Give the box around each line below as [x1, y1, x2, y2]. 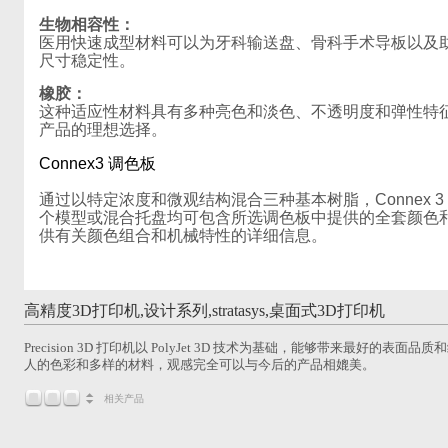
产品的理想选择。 [39, 121, 167, 138]
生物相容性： [39, 16, 135, 33]
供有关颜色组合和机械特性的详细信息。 [39, 227, 327, 244]
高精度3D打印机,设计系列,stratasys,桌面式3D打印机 [24, 301, 385, 320]
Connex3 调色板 [39, 155, 156, 172]
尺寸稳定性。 [39, 52, 135, 69]
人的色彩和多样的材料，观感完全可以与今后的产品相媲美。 [24, 358, 375, 372]
